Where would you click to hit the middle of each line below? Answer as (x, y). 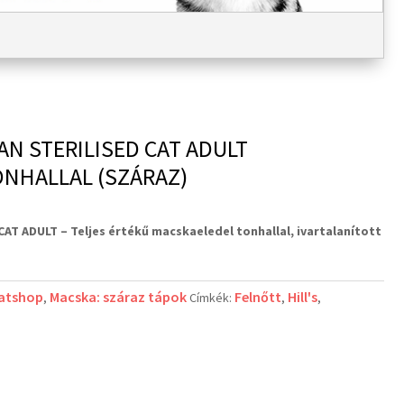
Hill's (303, 297)
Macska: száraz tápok (118, 297)
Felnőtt (258, 297)
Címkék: (212, 298)
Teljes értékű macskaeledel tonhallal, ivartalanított (226, 231)
